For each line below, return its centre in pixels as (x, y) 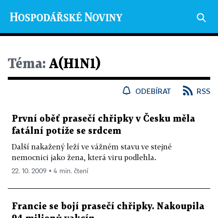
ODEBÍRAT (153, 91)
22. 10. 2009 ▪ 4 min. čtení (50, 171)
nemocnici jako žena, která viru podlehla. (84, 157)
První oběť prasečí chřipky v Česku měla (103, 119)
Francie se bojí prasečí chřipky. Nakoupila (108, 207)
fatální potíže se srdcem (66, 131)
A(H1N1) (73, 64)
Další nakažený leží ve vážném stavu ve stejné (92, 146)
